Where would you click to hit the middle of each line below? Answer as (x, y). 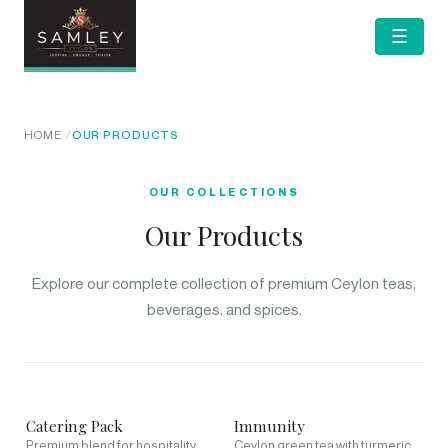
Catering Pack (74, 426)
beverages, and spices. (224, 309)
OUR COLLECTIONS (224, 192)
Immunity (269, 426)
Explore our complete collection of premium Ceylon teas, (224, 283)
